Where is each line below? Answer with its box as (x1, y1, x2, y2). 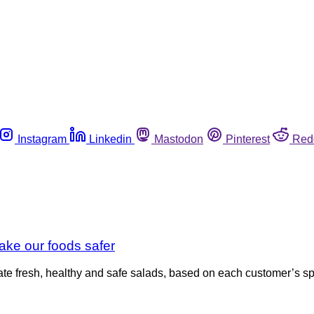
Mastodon (154, 132, 203, 145)
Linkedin (89, 132, 132, 145)
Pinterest (226, 132, 270, 145)
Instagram (18, 132, 67, 145)
